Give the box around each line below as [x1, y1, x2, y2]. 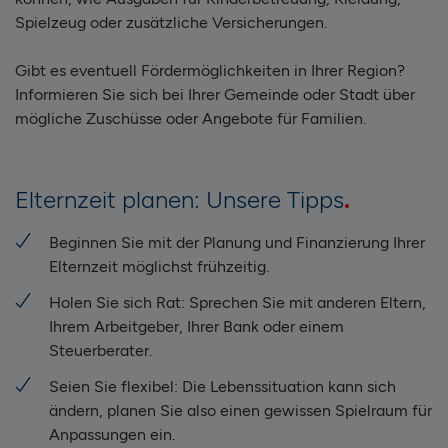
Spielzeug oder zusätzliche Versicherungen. [15, 13, 327, 33]
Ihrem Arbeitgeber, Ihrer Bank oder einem [49, 317, 344, 337]
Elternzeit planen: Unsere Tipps [15, 185, 344, 215]
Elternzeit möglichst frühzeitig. [49, 257, 269, 277]
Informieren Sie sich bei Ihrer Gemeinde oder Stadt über [15, 85, 415, 105]
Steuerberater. [49, 341, 152, 361]
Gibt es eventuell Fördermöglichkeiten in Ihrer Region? [15, 61, 405, 81]
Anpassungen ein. [49, 425, 175, 445]
